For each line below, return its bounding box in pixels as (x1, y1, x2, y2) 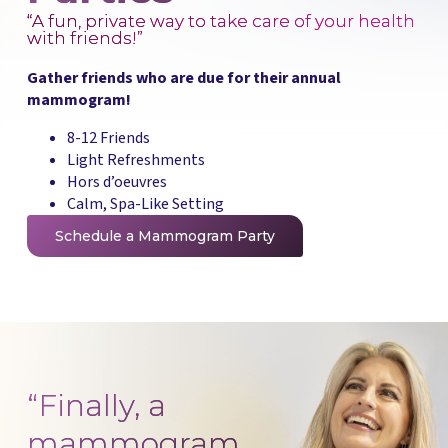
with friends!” (26, 28, 143, 49)
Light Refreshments (66, 149, 205, 172)
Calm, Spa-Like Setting (66, 193, 224, 216)
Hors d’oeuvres (66, 171, 167, 194)
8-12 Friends (66, 127, 150, 150)
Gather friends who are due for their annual (26, 67, 341, 90)
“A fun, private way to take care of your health (26, 11, 415, 32)
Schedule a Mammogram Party (54, 227, 275, 246)
